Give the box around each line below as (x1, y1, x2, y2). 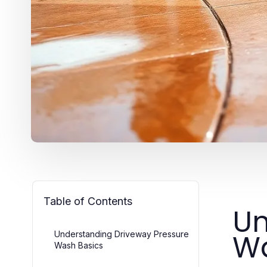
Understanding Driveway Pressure (54, 228, 189, 239)
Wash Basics (54, 240, 103, 250)
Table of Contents (44, 194, 132, 207)
